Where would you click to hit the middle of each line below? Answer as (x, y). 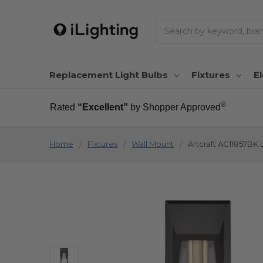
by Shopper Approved (175, 107)
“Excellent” (102, 107)
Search (170, 24)
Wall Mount (153, 144)
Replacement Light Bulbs (109, 75)
